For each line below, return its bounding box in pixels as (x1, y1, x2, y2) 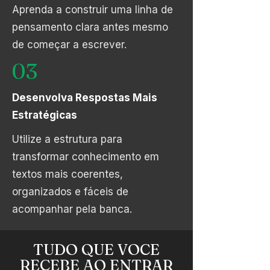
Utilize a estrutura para (12, 133, 122, 145)
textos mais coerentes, (12, 168, 123, 180)
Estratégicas (12, 109, 77, 121)
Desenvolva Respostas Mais (12, 92, 157, 104)
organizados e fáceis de (12, 186, 128, 198)
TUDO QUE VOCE (33, 240, 160, 259)
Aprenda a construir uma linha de (12, 4, 173, 16)
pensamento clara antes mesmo (12, 21, 168, 33)
